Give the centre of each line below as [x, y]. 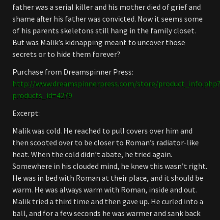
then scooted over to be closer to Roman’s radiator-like [106, 142]
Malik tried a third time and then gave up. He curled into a [108, 201]
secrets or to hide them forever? [66, 54]
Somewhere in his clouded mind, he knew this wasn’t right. [110, 166]
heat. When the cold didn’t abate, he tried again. [92, 154]
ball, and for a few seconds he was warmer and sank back [106, 213]
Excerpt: [26, 113]
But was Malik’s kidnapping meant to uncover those [99, 42]
